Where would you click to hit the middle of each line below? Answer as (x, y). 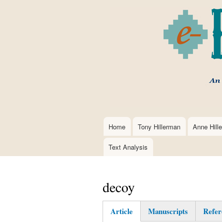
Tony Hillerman (159, 126)
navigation (113, 141)
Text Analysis (128, 147)
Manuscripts (168, 211)
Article (121, 211)
